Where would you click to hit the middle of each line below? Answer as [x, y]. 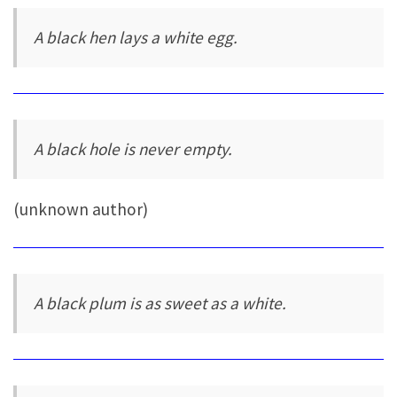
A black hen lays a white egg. [136, 38]
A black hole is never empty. [133, 149]
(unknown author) [81, 209]
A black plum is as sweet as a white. [160, 304]
